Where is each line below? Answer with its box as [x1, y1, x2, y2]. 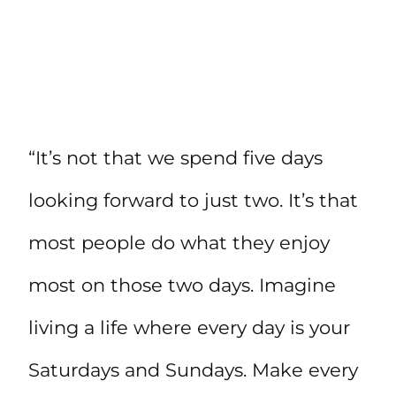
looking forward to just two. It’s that [28, 189, 358, 212]
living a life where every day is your [28, 316, 350, 339]
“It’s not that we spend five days [28, 147, 323, 170]
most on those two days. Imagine [28, 274, 336, 297]
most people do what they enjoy [28, 232, 330, 255]
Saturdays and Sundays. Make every [28, 359, 358, 382]
